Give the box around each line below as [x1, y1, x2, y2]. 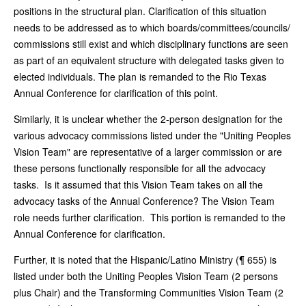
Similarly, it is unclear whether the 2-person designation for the [14, 111, 283, 126]
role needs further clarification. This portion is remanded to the [14, 210, 286, 224]
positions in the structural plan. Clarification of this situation [14, 3, 266, 18]
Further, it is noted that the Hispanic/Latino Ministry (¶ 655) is [14, 252, 277, 266]
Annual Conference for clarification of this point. [14, 85, 218, 100]
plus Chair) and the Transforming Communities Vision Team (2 [14, 285, 283, 299]
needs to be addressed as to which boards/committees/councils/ [14, 20, 290, 34]
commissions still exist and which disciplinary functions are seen [14, 36, 288, 51]
